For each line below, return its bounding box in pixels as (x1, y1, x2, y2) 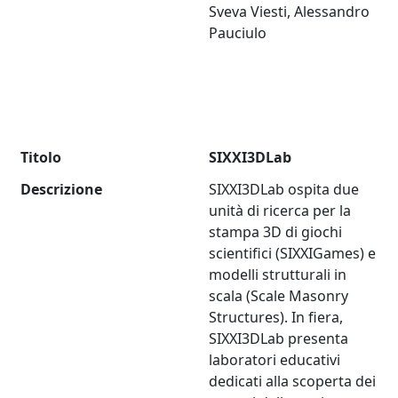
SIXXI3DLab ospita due (209, 179, 360, 200)
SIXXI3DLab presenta (209, 329, 349, 349)
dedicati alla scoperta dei (209, 371, 377, 392)
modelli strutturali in (209, 265, 347, 285)
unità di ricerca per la (209, 201, 352, 221)
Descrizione (20, 179, 103, 200)
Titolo (20, 147, 62, 168)
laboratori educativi (209, 350, 341, 370)
